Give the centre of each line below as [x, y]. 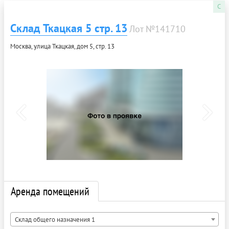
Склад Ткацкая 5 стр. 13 [69, 28]
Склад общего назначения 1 [55, 219]
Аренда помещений [50, 191]
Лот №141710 [157, 29]
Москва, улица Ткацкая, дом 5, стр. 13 [62, 46]
